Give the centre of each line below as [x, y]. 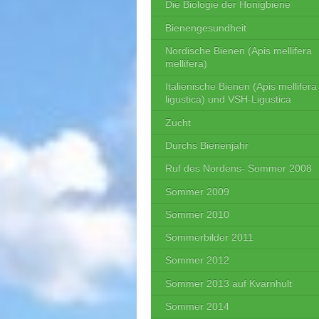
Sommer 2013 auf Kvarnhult [229, 283]
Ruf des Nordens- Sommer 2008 [239, 168]
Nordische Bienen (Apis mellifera [239, 51]
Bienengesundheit [206, 27]
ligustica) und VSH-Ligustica [228, 99]
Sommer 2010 [197, 214]
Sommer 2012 [197, 260]
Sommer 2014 [197, 307]
